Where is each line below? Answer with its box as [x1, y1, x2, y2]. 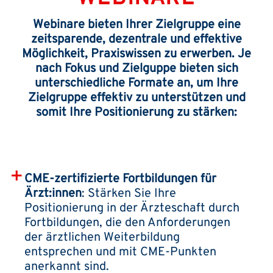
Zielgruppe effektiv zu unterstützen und [27, 90, 246, 107]
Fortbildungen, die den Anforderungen [24, 215, 230, 232]
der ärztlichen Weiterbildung [24, 230, 180, 246]
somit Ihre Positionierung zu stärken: [36, 105, 237, 121]
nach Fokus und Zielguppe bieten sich [35, 61, 238, 77]
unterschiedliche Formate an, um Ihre [35, 76, 238, 92]
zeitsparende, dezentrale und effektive [31, 32, 242, 48]
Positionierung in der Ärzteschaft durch [24, 200, 239, 217]
